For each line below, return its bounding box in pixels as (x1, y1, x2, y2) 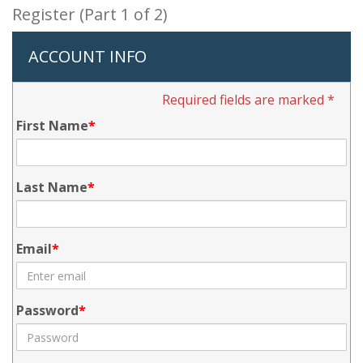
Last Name (16, 178, 88, 196)
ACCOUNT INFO (28, 45, 147, 67)
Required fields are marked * (162, 91, 335, 109)
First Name (16, 117, 88, 135)
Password (16, 301, 79, 319)
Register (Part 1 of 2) (12, 3, 168, 25)
